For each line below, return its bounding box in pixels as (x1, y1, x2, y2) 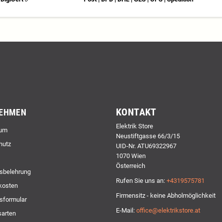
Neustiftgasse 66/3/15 (116, 132, 180, 140)
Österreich (116, 162, 145, 169)
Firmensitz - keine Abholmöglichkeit (116, 191, 216, 199)
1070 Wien (116, 152, 146, 160)
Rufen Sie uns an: (116, 176, 166, 184)
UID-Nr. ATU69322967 (116, 142, 176, 150)
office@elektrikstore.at (136, 206, 200, 214)
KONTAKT (116, 106, 157, 118)
